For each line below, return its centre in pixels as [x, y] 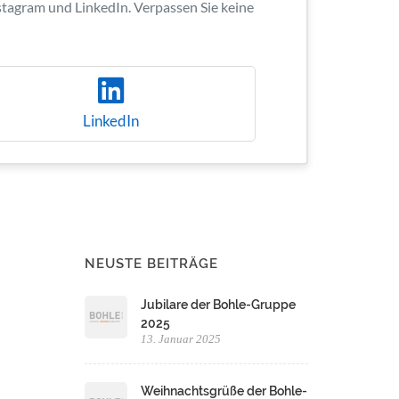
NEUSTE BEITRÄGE [152, 264]
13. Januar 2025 [181, 339]
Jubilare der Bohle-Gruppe [219, 305]
